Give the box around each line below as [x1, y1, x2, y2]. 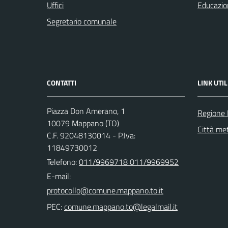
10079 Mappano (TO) [47, 117, 119, 129]
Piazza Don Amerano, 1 [47, 105, 125, 117]
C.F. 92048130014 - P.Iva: [47, 129, 135, 141]
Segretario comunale [47, 15, 117, 27]
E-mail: [47, 170, 71, 182]
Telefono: [47, 156, 79, 168]
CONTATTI [47, 77, 76, 88]
